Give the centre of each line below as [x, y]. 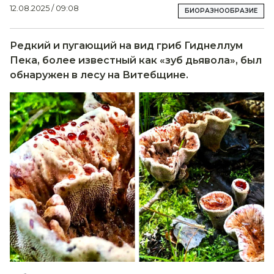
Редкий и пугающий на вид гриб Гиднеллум [126, 45]
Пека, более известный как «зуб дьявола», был [136, 60]
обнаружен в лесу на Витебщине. [99, 75]
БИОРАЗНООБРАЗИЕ [221, 10]
